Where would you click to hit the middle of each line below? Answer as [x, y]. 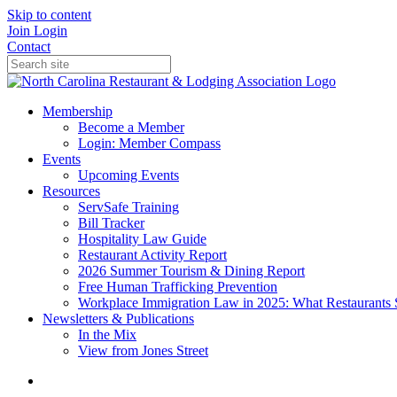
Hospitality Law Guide [142, 239]
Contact [29, 47]
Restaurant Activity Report [152, 255]
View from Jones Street [143, 350]
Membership [78, 111]
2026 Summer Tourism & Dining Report [191, 271]
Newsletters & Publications [118, 319]
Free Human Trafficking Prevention [178, 287]
